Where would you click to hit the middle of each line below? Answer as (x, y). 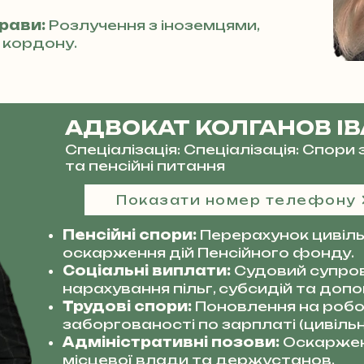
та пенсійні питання (145, 166)
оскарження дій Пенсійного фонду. (208, 253)
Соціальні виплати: (148, 271)
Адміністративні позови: (171, 342)
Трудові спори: (129, 306)
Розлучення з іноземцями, (154, 25)
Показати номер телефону (236, 200)
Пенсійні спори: (131, 235)
